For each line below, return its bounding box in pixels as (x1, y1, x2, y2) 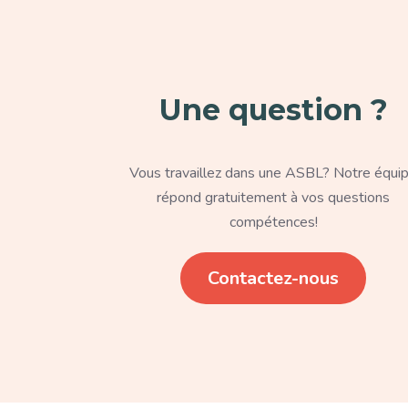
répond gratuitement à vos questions (157, 187, 390, 208)
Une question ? (158, 91, 388, 127)
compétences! (229, 211, 318, 232)
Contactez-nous (208, 265, 339, 291)
